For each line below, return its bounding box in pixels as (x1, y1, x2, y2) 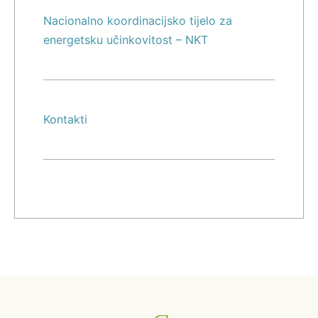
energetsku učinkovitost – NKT (43, 33, 208, 48)
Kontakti (43, 112, 87, 127)
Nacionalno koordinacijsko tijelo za (43, 13, 232, 28)
